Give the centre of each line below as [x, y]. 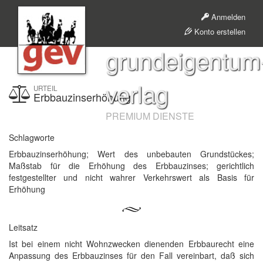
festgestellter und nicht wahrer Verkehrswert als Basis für [131, 177]
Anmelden [227, 17]
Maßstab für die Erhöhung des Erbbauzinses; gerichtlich [131, 166]
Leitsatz [23, 227]
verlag [137, 93]
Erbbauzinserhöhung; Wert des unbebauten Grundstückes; [131, 154]
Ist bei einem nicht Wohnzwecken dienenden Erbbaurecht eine [131, 244]
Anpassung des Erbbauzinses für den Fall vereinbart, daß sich [131, 255]
